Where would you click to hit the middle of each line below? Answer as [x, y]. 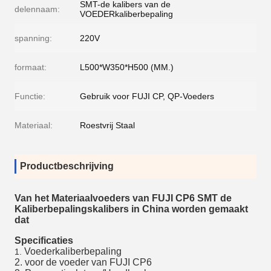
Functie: [30, 96]
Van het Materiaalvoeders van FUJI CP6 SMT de [123, 198]
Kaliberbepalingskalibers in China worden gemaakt [131, 209]
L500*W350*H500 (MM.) [127, 67]
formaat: [31, 67]
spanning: [33, 38]
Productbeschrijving [67, 166]
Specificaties [44, 240]
